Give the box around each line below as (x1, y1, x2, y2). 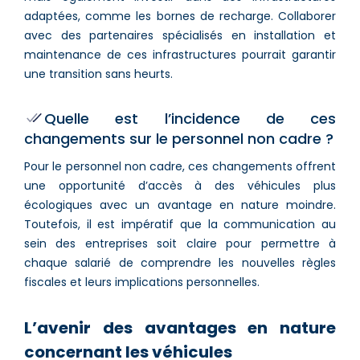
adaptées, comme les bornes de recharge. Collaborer (24, 7, 336, 24)
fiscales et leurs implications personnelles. (24, 273, 260, 290)
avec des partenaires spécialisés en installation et (24, 27, 336, 43)
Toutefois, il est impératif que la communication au (24, 215, 336, 232)
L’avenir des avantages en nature (24, 316, 336, 339)
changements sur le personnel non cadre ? (24, 128, 333, 149)
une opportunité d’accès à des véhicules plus (24, 177, 336, 194)
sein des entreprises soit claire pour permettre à (24, 235, 336, 252)
